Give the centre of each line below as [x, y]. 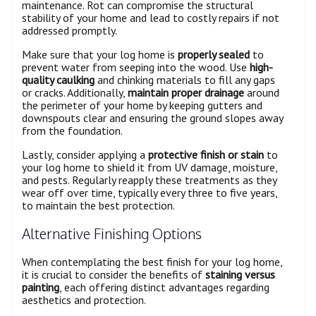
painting [41, 287]
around [262, 93]
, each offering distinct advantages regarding [164, 287]
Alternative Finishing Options [112, 233]
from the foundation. [72, 131]
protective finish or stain [206, 155]
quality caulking [58, 80]
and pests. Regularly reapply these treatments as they [149, 180]
